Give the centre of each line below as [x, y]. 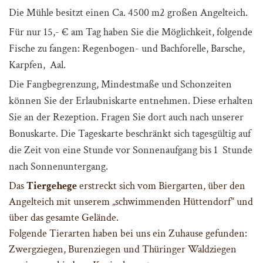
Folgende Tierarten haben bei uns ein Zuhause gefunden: [128, 234]
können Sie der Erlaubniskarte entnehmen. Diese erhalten [131, 101]
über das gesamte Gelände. [64, 218]
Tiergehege [52, 186]
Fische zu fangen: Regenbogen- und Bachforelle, [110, 49]
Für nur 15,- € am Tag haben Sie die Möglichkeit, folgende [131, 32]
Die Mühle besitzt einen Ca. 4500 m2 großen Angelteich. [128, 13]
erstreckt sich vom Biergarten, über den [161, 186]
